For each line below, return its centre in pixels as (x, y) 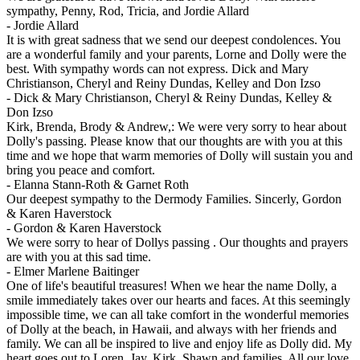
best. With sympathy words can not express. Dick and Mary (157, 69)
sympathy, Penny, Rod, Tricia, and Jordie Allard (128, 11)
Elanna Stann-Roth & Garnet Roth (101, 185)
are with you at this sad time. (79, 257)
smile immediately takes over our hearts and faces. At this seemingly (178, 301)
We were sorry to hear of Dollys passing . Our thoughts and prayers (177, 243)
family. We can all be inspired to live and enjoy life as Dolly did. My (179, 344)
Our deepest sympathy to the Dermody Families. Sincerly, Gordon (174, 199)
